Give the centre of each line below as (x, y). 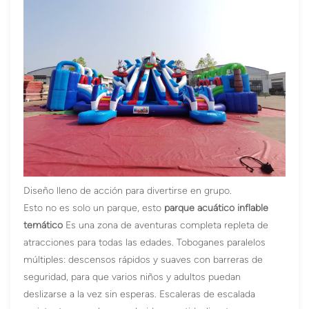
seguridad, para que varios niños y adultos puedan (132, 277)
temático (43, 225)
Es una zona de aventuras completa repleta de (166, 225)
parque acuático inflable (217, 208)
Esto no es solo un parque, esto (94, 208)
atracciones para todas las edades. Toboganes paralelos (145, 242)
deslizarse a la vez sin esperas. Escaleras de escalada (140, 294)
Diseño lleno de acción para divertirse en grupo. (128, 190)
